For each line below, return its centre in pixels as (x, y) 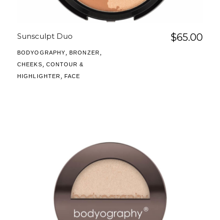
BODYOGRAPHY (41, 53)
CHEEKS (30, 65)
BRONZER (84, 53)
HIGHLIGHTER (39, 76)
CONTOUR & (65, 65)
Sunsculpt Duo (45, 36)
